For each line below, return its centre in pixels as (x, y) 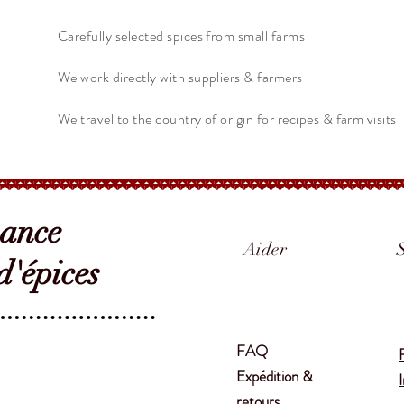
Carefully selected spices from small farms (182, 35)
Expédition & (275, 376)
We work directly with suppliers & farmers (180, 77)
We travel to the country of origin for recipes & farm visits (227, 118)
